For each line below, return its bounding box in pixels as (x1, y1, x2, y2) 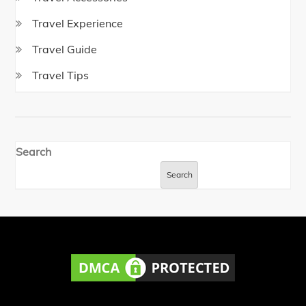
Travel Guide (32, 42, 98, 57)
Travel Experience (32, 16, 124, 31)
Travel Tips (32, 68, 89, 83)
